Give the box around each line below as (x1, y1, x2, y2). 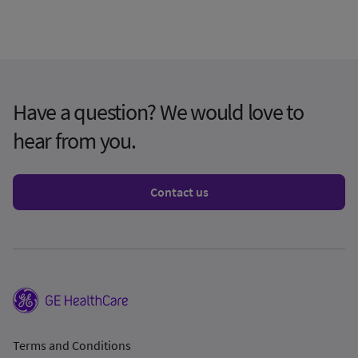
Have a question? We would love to (13, 97, 304, 127)
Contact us (149, 184, 209, 201)
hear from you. (13, 126, 136, 156)
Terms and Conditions (13, 337, 131, 354)
